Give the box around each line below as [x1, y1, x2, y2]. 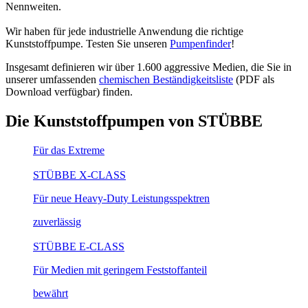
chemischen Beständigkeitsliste [99, 74, 233, 86]
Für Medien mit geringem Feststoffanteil [33, 263, 207, 276]
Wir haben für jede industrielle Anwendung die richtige [5, 25, 243, 38]
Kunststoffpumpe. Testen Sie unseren [5, 38, 170, 50]
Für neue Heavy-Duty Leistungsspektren [33, 192, 210, 204]
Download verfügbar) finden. [5, 86, 133, 98]
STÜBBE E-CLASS [33, 240, 124, 252]
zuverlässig [33, 215, 81, 228]
